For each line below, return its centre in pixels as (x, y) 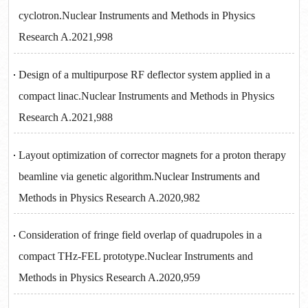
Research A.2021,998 (66, 37)
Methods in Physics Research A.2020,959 (110, 278)
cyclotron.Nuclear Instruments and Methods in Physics (137, 16)
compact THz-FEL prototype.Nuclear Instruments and (136, 256)
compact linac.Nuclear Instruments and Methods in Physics (147, 96)
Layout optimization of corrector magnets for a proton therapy (153, 155)
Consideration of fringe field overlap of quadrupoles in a (141, 235)
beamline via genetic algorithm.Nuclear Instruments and (140, 176)
